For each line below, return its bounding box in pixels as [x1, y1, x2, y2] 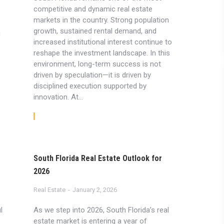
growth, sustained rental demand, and [33, 26, 156, 35]
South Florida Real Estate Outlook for [33, 153, 162, 163]
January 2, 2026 [72, 186, 117, 193]
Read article [39, 111, 81, 121]
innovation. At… [33, 92, 83, 101]
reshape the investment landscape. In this [33, 48, 170, 57]
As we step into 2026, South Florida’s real [33, 205, 169, 214]
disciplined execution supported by [33, 81, 146, 90]
